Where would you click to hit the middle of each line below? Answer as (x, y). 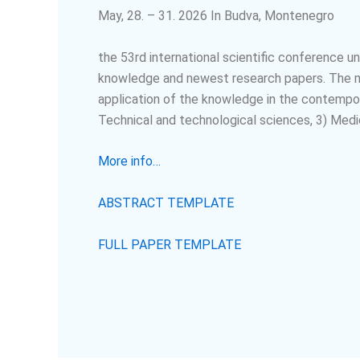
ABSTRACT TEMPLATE (166, 202)
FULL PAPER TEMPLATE (170, 244)
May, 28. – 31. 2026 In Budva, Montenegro (216, 16)
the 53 (117, 57)
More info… (129, 162)
